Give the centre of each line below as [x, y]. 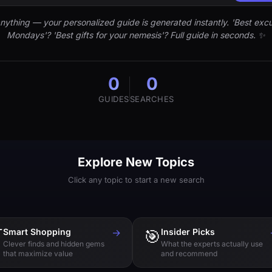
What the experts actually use [212, 244]
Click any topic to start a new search [136, 180]
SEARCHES [152, 99]
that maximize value [38, 253]
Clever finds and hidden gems [54, 244]
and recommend [189, 253]
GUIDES [114, 99]
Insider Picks [188, 232]
